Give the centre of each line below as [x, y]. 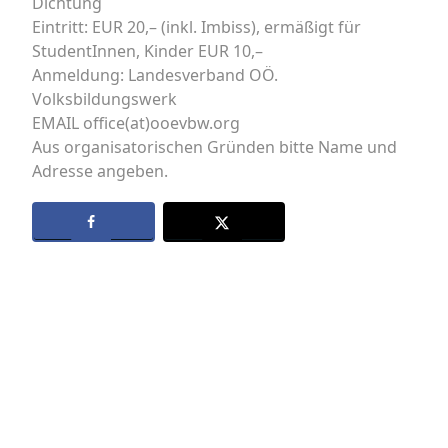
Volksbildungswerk [104, 99]
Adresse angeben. [100, 171]
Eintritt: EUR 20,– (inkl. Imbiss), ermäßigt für [196, 27]
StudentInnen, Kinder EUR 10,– [147, 51]
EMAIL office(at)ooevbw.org [136, 123]
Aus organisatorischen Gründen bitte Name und [214, 147]
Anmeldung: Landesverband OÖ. [155, 75]
